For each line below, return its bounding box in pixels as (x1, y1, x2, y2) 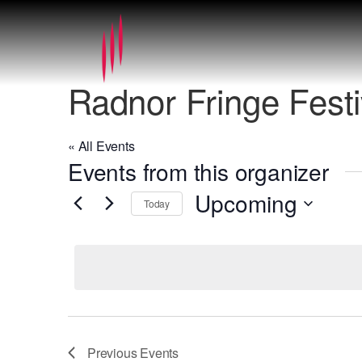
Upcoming (195, 187, 297, 219)
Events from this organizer (68, 155, 329, 187)
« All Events (68, 137, 135, 155)
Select (194, 218, 229, 237)
